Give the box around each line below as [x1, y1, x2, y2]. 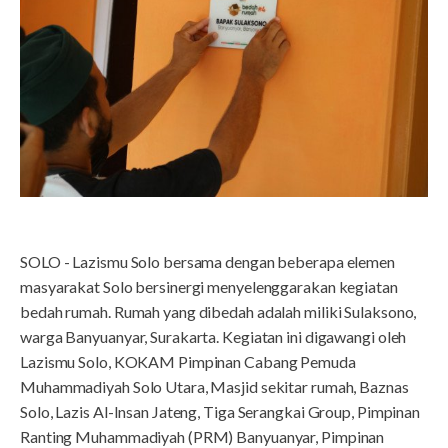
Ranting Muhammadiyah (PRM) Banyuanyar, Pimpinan [20, 426, 385, 446]
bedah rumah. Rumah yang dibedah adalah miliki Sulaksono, [20, 301, 417, 321]
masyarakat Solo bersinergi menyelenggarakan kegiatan [20, 276, 398, 296]
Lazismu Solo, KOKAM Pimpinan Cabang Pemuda [20, 351, 356, 371]
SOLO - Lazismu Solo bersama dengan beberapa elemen [20, 251, 395, 271]
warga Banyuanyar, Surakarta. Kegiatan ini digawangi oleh [20, 326, 407, 346]
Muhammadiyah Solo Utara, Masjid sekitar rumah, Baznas [20, 376, 409, 396]
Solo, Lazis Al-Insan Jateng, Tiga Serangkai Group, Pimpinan [20, 401, 421, 421]
